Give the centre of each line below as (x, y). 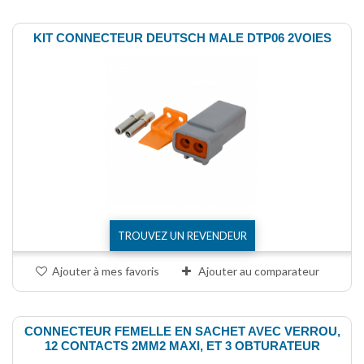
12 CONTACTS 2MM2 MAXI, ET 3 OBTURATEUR (182, 346)
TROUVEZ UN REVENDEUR (182, 236)
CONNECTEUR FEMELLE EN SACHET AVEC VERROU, (182, 331)
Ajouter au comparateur (259, 271)
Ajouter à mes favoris (106, 271)
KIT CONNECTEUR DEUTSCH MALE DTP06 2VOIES (182, 38)
